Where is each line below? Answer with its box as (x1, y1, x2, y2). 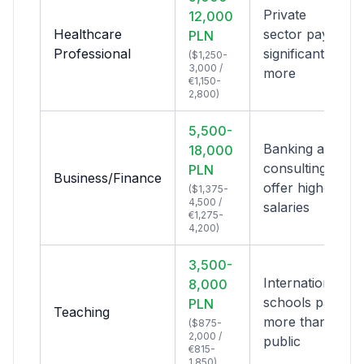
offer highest (263, 180, 341, 196)
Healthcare (54, 26, 122, 42)
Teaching (54, 304, 110, 320)
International (263, 275, 341, 291)
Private (263, 6, 306, 23)
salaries (263, 199, 310, 215)
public (263, 333, 301, 349)
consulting (263, 160, 327, 176)
